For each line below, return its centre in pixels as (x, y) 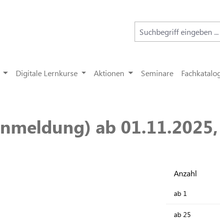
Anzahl (185, 173)
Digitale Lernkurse (46, 73)
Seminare (157, 73)
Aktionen (109, 73)
